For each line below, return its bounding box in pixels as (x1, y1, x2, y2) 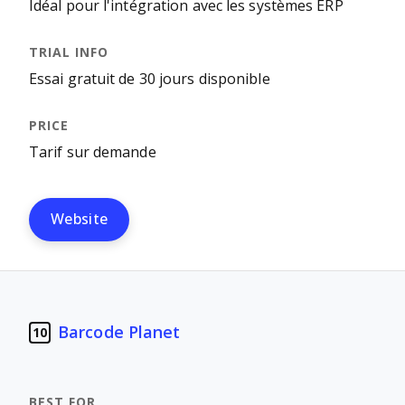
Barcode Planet (58, 323, 181, 342)
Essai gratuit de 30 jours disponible (29, 71, 270, 87)
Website (51, 212, 108, 227)
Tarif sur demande (29, 145, 156, 160)
